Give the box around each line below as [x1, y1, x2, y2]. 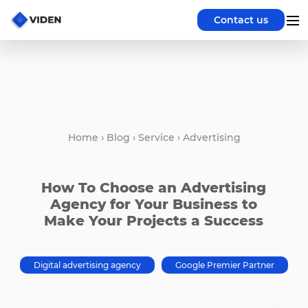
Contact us [214, 13, 268, 26]
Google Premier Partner [175, 260, 274, 270]
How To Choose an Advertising [41, 179, 267, 196]
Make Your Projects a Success [44, 212, 264, 229]
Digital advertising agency [34, 260, 141, 270]
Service [137, 131, 175, 144]
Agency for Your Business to [50, 196, 258, 212]
